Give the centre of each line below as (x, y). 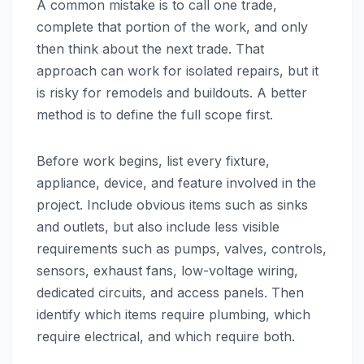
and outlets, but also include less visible (158, 226)
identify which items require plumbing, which (173, 314)
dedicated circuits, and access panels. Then (170, 292)
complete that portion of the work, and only (172, 26)
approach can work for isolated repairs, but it (178, 70)
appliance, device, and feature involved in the (176, 182)
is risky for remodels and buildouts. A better (172, 92)
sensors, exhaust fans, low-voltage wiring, (167, 270)
